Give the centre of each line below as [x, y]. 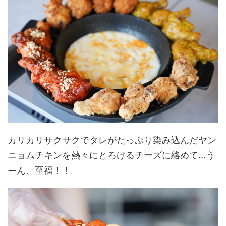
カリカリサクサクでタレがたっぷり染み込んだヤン [112, 140]
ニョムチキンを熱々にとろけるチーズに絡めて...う [111, 155]
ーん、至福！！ [39, 170]
